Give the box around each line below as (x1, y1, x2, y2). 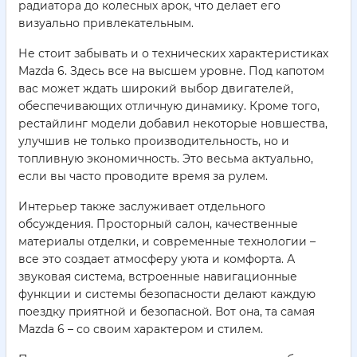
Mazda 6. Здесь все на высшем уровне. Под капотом (18, 64, 324, 79)
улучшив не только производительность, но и (18, 134, 289, 149)
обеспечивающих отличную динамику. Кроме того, (18, 99, 320, 114)
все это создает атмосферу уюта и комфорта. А (18, 252, 295, 267)
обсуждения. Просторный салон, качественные (18, 217, 298, 232)
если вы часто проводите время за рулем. (18, 169, 268, 184)
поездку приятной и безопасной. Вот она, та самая (18, 304, 315, 320)
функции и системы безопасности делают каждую (18, 287, 316, 302)
